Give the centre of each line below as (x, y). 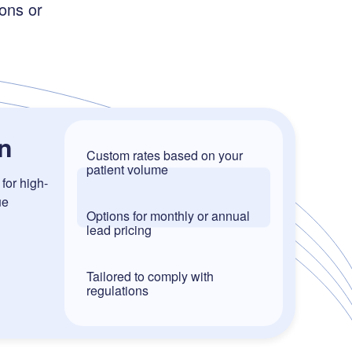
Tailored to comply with (150, 276)
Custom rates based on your (165, 156)
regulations (117, 290)
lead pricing (119, 230)
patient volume (127, 170)
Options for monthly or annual (168, 216)
